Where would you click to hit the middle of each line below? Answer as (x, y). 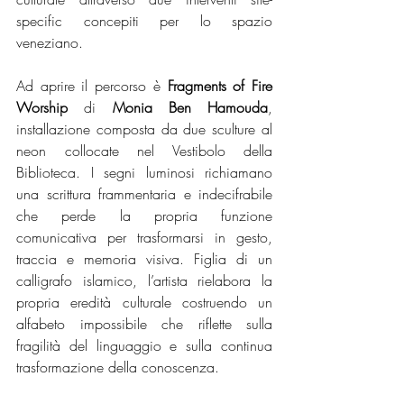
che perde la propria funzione (144, 216)
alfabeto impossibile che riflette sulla (144, 324)
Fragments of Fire (220, 86)
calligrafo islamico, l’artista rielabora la (144, 281)
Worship (42, 108)
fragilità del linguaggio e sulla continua (144, 346)
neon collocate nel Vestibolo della (144, 151)
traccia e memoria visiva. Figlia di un (144, 259)
